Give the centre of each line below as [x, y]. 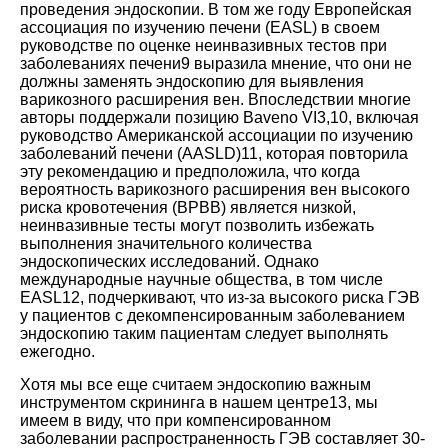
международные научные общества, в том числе [201, 279]
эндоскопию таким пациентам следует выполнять [204, 333]
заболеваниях [72, 63]
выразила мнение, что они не [301, 63]
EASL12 [50, 297]
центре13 [312, 402]
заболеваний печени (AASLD [128, 153]
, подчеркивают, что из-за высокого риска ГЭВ [250, 297]
